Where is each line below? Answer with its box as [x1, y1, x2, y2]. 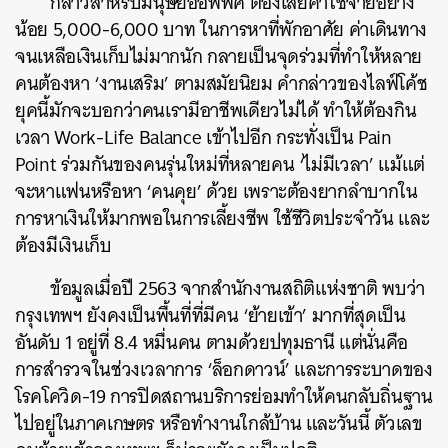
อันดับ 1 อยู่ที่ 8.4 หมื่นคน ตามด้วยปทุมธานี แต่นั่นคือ [15, 326, 408, 359]
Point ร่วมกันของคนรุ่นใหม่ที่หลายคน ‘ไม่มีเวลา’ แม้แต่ [15, 148, 425, 181]
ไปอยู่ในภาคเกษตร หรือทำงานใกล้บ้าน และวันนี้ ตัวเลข [15, 407, 423, 440]
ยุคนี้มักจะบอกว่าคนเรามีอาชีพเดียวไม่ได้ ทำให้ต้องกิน [15, 94, 417, 127]
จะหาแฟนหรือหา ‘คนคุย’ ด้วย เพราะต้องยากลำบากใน [15, 175, 418, 208]
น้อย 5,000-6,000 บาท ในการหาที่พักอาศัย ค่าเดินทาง [15, 13, 427, 46]
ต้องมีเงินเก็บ [15, 229, 112, 262]
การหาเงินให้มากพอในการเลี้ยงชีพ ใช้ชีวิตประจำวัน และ [15, 202, 430, 235]
